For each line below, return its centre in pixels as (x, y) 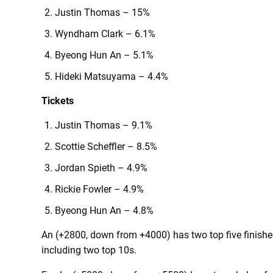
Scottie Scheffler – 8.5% (106, 147)
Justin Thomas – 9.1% (104, 125)
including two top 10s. (89, 250)
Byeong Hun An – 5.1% (104, 55)
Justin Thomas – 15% (102, 12)
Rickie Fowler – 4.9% (99, 189)
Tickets (58, 101)
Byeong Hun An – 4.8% (104, 211)
